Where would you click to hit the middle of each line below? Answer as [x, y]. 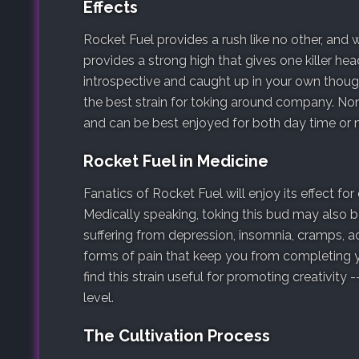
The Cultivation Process [177, 335]
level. [99, 297]
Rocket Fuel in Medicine [176, 161]
